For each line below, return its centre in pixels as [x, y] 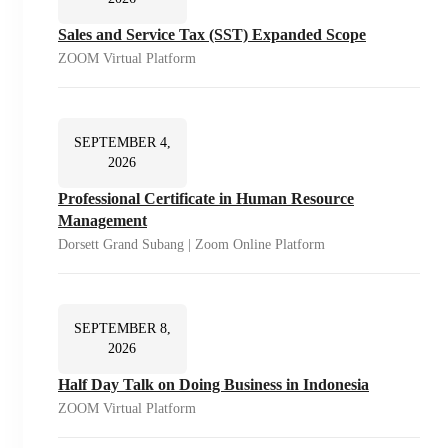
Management [102, 221]
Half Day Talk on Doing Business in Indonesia [213, 385]
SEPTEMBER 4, [122, 143]
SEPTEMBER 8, [122, 329]
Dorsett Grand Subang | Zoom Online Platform [191, 245]
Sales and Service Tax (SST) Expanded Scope [212, 35]
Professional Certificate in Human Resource [206, 199]
